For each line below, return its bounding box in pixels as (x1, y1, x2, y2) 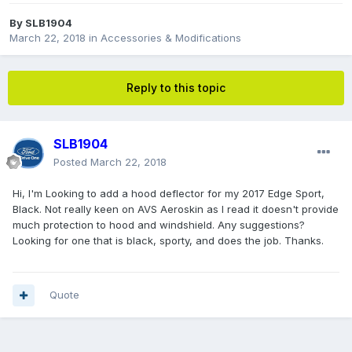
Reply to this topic (126, 81, 225, 95)
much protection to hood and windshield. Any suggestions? (13, 218, 305, 232)
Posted (53, 156, 90, 169)
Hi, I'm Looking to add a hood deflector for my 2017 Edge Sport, (13, 187, 324, 200)
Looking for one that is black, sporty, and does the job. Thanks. (13, 234, 324, 247)
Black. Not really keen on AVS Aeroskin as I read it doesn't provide (13, 203, 339, 216)
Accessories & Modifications (101, 31, 241, 45)
